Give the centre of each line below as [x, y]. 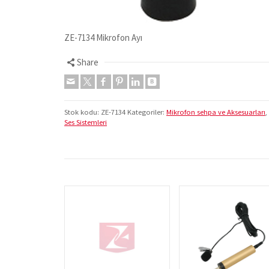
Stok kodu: [83, 112]
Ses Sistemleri [86, 122]
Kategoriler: [147, 112]
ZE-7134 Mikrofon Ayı [103, 37]
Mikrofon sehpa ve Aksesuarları [216, 112]
